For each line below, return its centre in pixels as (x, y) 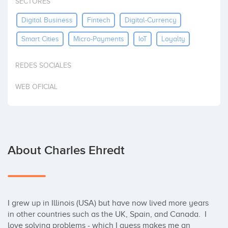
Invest (20, 10)
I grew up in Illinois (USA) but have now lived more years (108, 203)
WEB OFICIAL (36, 87)
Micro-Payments (98, 39)
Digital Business (47, 20)
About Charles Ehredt (66, 150)
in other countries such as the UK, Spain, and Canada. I (107, 214)
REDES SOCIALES (43, 65)
